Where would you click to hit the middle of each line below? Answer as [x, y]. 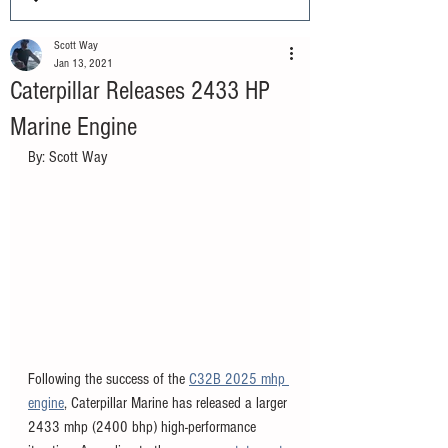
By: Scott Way [67, 157]
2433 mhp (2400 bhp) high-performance [144, 427]
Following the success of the [108, 379]
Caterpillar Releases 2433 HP [140, 91]
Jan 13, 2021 [83, 63]
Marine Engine [73, 127]
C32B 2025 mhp [239, 379]
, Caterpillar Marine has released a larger [177, 403]
